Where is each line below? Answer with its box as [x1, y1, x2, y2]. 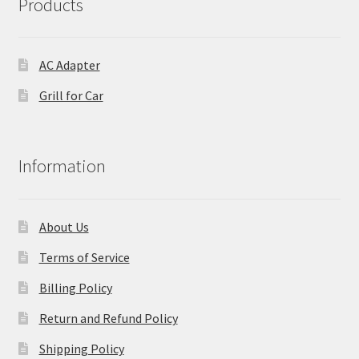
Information [18, 155, 106, 178]
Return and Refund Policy [38, 309, 178, 326]
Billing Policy [38, 279, 112, 296]
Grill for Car [38, 87, 103, 104]
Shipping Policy [38, 340, 124, 357]
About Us [38, 218, 89, 235]
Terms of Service [38, 248, 130, 265]
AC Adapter [38, 57, 100, 74]
